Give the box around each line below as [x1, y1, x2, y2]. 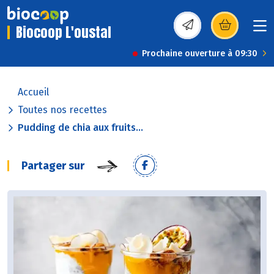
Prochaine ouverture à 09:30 [142, 48, 257, 59]
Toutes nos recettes [18, 104, 107, 116]
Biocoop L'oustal [16, 22, 111, 43]
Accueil [18, 86, 49, 98]
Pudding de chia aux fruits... [18, 122, 143, 134]
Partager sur [21, 159, 84, 173]
